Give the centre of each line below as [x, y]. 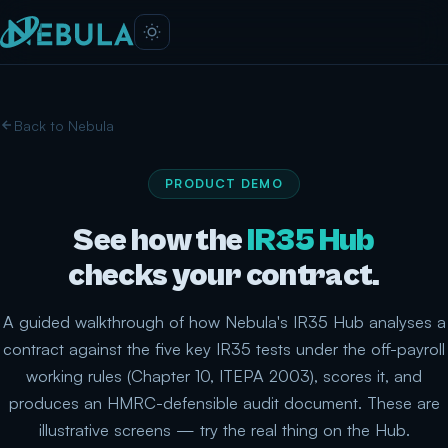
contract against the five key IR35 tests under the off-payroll [224, 348]
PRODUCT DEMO [224, 183]
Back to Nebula [64, 124]
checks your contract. [224, 275]
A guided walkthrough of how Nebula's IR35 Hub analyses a [224, 321]
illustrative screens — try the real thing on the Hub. [224, 429]
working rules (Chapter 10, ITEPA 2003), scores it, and [224, 375]
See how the [160, 240]
